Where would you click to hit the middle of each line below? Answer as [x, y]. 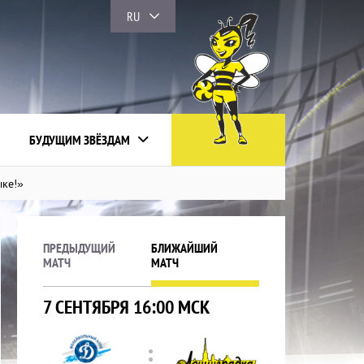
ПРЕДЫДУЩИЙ [79, 248]
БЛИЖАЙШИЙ [184, 248]
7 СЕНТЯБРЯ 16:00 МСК [126, 307]
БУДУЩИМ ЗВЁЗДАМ [79, 140]
